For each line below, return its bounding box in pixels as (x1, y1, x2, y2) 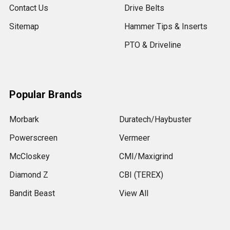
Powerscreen (9, 132, 57, 143)
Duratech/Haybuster (119, 114, 191, 124)
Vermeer (119, 132, 150, 143)
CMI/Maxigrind (119, 151, 173, 161)
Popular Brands (9, 88, 82, 101)
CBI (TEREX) (119, 169, 163, 180)
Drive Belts (124, 3, 164, 13)
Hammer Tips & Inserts (124, 21, 207, 31)
